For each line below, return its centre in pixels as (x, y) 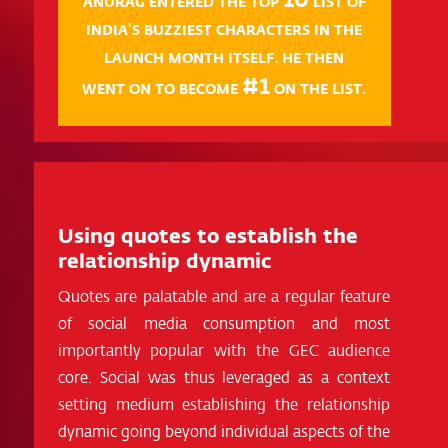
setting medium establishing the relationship (224, 403)
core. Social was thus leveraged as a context (224, 376)
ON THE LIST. (317, 88)
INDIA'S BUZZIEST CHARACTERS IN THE (223, 29)
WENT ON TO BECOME (161, 88)
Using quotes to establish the (207, 234)
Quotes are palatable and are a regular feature (224, 295)
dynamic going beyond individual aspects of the (224, 430)
